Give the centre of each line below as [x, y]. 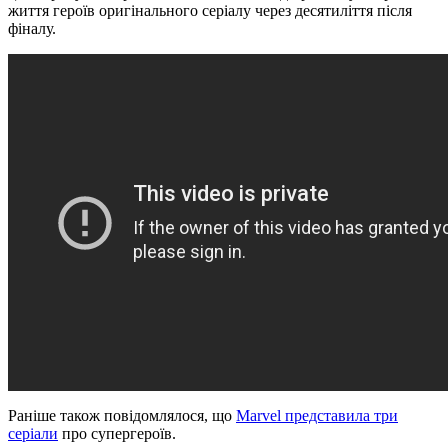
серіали [33, 433]
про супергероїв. [117, 433]
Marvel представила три [317, 415]
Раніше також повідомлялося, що [122, 415]
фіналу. [32, 28]
